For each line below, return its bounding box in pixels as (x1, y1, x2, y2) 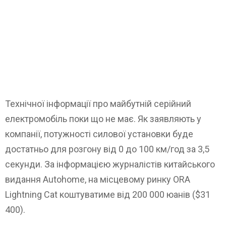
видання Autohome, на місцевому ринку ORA (5, 174, 190, 185)
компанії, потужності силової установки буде (5, 128, 193, 139)
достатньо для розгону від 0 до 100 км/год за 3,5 (5, 143, 209, 154)
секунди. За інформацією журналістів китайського (5, 158, 215, 169)
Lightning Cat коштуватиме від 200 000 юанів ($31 (5, 189, 210, 200)
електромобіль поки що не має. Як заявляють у (5, 113, 201, 124)
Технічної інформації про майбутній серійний (5, 98, 191, 109)
